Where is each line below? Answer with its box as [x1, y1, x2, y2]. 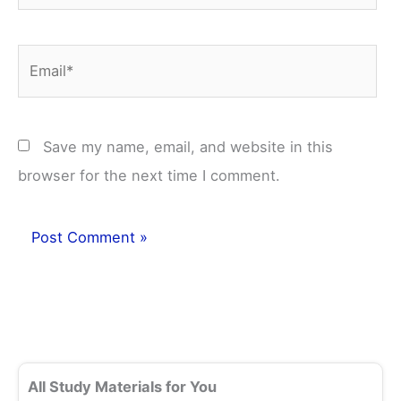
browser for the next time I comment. [18, 166, 280, 184]
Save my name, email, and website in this [43, 137, 333, 156]
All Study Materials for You [28, 377, 217, 396]
